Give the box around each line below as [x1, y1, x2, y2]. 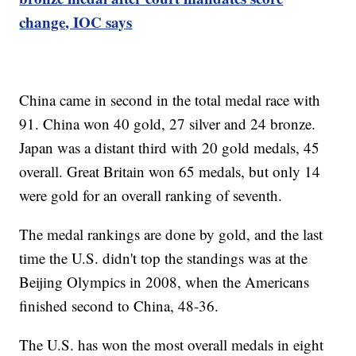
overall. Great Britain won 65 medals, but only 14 [19, 161, 321, 182]
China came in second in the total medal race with [19, 90, 321, 110]
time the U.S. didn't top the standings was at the [19, 248, 308, 269]
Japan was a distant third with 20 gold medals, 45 [19, 137, 320, 158]
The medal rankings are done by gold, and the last [19, 224, 323, 245]
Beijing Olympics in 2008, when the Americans [19, 272, 310, 292]
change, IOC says [19, 11, 133, 33]
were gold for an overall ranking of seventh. [19, 185, 283, 206]
